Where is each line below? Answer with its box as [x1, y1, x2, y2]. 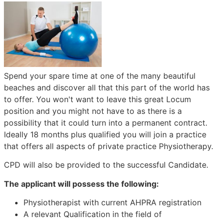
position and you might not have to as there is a [4, 106, 182, 116]
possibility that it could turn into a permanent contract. [4, 117, 207, 128]
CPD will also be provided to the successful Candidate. [4, 160, 208, 170]
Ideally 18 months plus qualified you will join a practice [4, 129, 206, 139]
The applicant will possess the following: [4, 178, 159, 189]
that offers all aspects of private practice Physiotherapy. [4, 141, 213, 151]
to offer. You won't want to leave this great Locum [4, 94, 191, 104]
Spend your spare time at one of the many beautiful [4, 70, 196, 81]
